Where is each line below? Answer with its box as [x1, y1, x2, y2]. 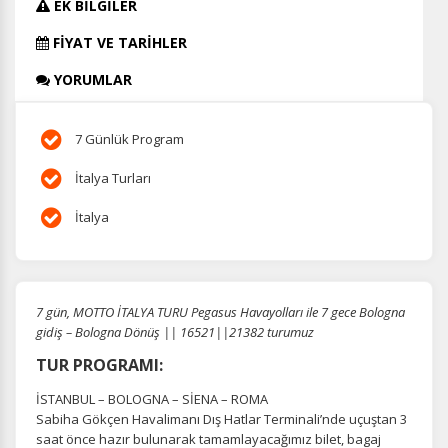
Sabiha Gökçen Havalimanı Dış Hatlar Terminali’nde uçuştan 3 [36, 410, 407, 428]
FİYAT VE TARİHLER [49, 33, 187, 52]
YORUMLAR [50, 70, 132, 89]
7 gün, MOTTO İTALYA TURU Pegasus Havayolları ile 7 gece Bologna [36, 303, 405, 321]
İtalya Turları [72, 169, 151, 187]
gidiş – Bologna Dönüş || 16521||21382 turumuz [36, 323, 314, 341]
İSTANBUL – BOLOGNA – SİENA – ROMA [36, 390, 268, 408]
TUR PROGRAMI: [36, 354, 163, 376]
